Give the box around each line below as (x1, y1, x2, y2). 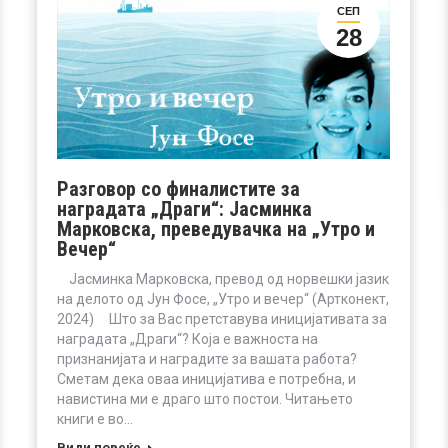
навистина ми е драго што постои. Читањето (57, 390, 353, 407)
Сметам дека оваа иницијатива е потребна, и (57, 370, 356, 387)
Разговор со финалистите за (57, 176, 300, 201)
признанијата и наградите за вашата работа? (57, 350, 357, 367)
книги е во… (57, 410, 133, 427)
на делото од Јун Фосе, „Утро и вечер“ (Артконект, (57, 290, 389, 307)
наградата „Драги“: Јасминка (57, 196, 312, 221)
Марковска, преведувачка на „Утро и (57, 216, 375, 241)
